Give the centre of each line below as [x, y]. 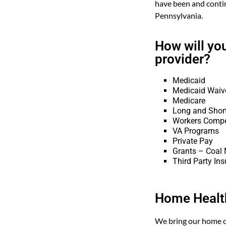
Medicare [189, 100]
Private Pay [193, 141]
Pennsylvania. [180, 15]
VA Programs [196, 131]
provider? [183, 59]
